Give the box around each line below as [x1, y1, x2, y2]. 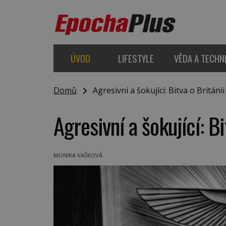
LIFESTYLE [118, 51, 154, 65]
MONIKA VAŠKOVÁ [53, 151, 103, 159]
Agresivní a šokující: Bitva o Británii [87, 85, 225, 96]
